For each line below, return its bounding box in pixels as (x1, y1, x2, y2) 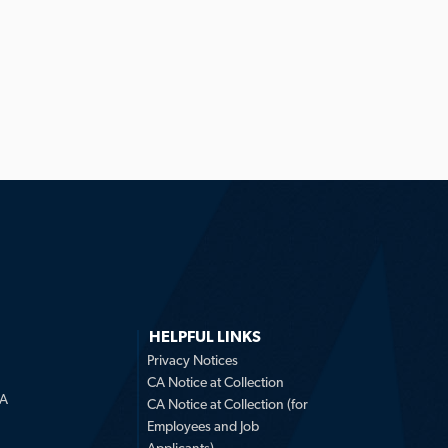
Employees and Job (147, 417, 259, 434)
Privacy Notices (147, 351, 238, 368)
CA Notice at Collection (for (147, 395, 308, 412)
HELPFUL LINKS (149, 326, 261, 346)
